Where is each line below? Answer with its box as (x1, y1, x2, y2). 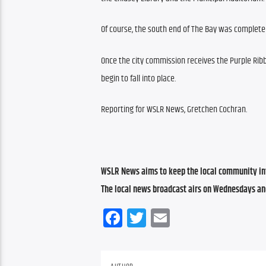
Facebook (122, 202, 186, 232)
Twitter (146, 202, 192, 232)
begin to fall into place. (101, 71, 176, 86)
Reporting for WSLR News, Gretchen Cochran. (101, 102, 247, 118)
